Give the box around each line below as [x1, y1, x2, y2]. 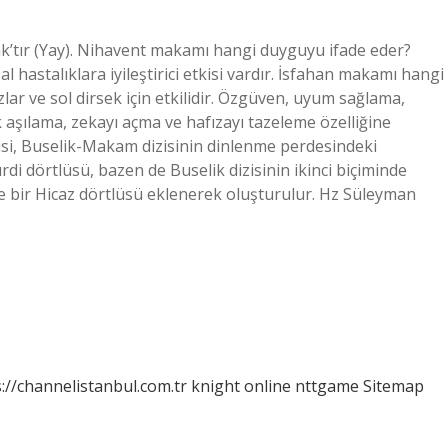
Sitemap [363, 375, 424, 397]
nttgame [295, 375, 359, 397]
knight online [191, 375, 291, 397]
